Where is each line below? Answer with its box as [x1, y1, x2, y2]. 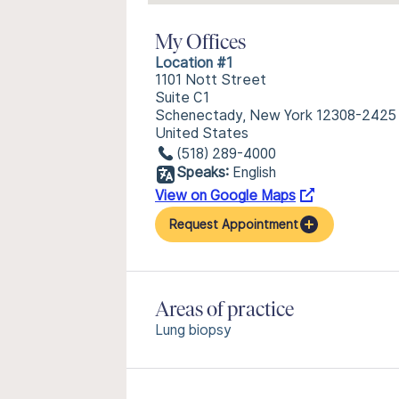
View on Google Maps [155, 187, 296, 204]
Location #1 [155, 54, 232, 71]
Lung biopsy [155, 322, 232, 338]
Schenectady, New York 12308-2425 [155, 107, 396, 124]
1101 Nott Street [155, 71, 266, 88]
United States [155, 125, 248, 142]
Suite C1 [155, 89, 209, 106]
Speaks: [176, 164, 229, 181]
